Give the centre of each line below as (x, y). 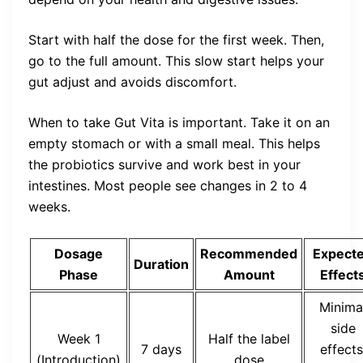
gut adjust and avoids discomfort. (132, 81)
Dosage (79, 253)
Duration (161, 264)
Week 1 (79, 338)
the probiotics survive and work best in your (164, 164)
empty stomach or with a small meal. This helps (174, 143)
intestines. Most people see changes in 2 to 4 (168, 185)
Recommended (249, 253)
